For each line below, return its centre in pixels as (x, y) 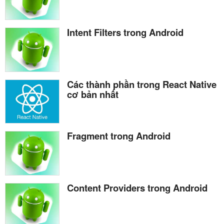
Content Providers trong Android (137, 187)
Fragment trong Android (119, 136)
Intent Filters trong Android (125, 32)
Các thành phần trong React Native (142, 84)
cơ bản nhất (93, 94)
